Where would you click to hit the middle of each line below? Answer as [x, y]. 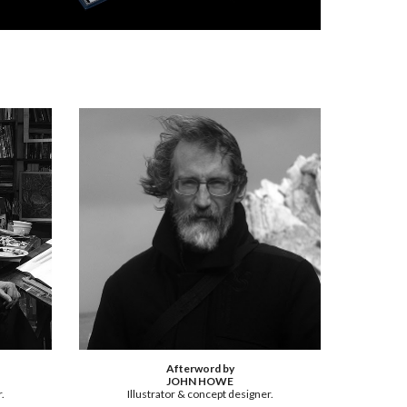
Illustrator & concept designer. [200, 394]
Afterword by [200, 369]
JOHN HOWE [200, 382]
